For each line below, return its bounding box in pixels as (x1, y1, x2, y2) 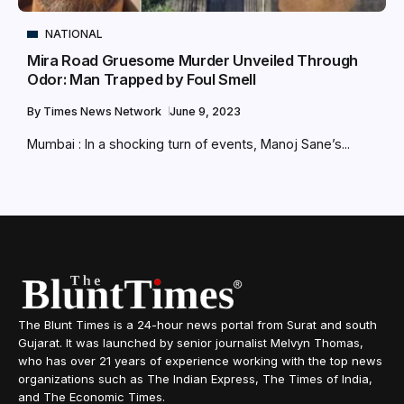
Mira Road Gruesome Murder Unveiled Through (27, 51, 359, 70)
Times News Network (43, 105, 164, 119)
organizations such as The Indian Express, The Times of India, (18, 372, 372, 387)
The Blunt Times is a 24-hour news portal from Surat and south (18, 317, 377, 333)
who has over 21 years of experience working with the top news (18, 353, 382, 369)
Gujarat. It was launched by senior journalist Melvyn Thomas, (18, 335, 363, 351)
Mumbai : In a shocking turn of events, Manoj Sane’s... (27, 136, 350, 152)
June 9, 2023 (170, 105, 241, 119)
